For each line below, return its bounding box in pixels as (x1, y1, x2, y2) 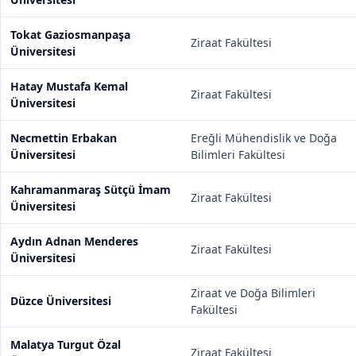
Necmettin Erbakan (10, 130, 117, 145)
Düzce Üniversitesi (10, 293, 111, 308)
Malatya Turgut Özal (10, 337, 121, 352)
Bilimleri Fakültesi (191, 147, 285, 162)
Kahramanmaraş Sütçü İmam (10, 182, 171, 197)
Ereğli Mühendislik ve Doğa (191, 130, 337, 145)
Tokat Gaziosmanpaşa (10, 27, 130, 42)
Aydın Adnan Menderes (10, 234, 138, 249)
